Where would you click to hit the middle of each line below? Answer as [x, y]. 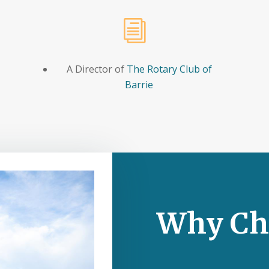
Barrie [139, 85]
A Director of [96, 69]
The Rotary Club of [169, 69]
